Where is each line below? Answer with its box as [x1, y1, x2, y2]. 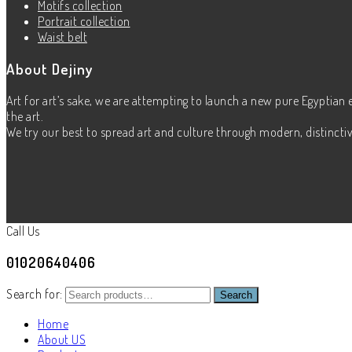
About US [38, 332, 86, 348]
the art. [6, 108, 43, 124]
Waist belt [38, 29, 87, 46]
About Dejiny [6, 60, 93, 79]
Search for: [6, 286, 63, 302]
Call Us [6, 222, 40, 239]
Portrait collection [38, 13, 130, 30]
